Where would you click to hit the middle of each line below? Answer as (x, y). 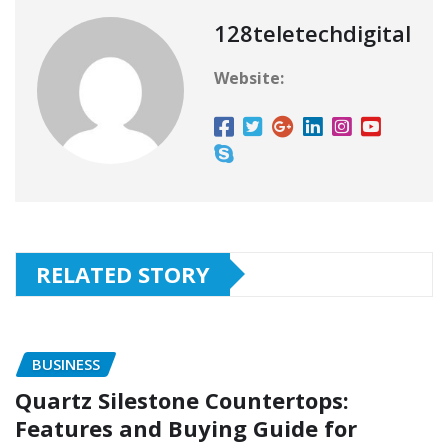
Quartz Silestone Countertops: (182, 400)
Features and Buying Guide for (186, 428)
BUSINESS (66, 363)
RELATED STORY (123, 273)
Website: (249, 77)
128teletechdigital (312, 32)
